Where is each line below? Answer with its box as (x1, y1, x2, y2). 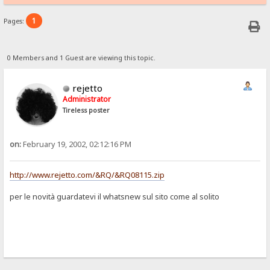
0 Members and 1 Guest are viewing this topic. (7, 53, 155, 62)
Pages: (4, 16, 27, 26)
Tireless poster (63, 105, 110, 115)
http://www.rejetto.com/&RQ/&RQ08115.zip (10, 169, 165, 181)
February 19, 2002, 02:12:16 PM (21, 139, 132, 149)
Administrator (63, 93, 111, 104)
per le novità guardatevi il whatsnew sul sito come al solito (10, 191, 220, 202)
